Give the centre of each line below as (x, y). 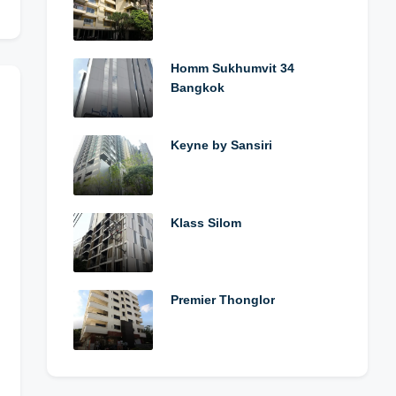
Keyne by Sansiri (221, 145)
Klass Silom (206, 222)
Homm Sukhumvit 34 (232, 68)
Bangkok (198, 87)
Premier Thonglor (223, 300)
